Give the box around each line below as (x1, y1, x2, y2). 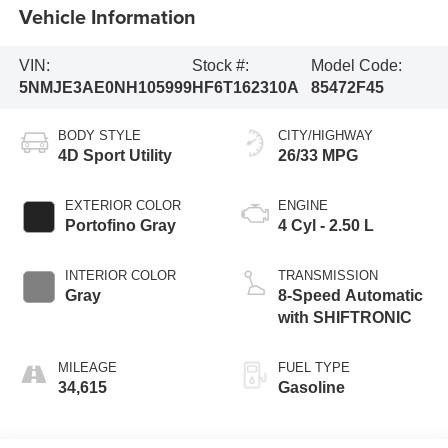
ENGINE (278, 198, 328, 214)
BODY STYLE (57, 128, 141, 144)
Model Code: (310, 57, 402, 75)
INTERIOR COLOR (64, 268, 176, 284)
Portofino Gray (64, 217, 176, 235)
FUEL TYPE (278, 360, 350, 376)
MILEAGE (57, 360, 117, 376)
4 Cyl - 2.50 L (278, 217, 374, 235)
